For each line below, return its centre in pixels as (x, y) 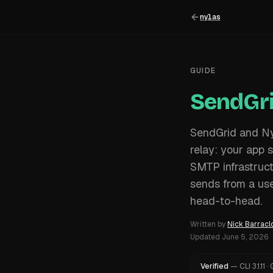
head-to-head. (226, 201)
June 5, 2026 (245, 237)
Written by (208, 224)
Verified (214, 266)
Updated (205, 237)
